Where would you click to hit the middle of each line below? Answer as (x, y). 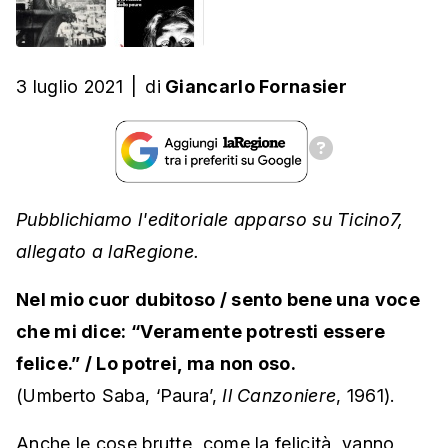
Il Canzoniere (279, 395)
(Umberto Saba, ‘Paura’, (119, 395)
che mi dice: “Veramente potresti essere (201, 331)
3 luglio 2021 (69, 86)
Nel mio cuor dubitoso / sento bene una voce (218, 299)
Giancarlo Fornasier (256, 86)
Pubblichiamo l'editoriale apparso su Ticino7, (210, 219)
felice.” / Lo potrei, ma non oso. (156, 363)
